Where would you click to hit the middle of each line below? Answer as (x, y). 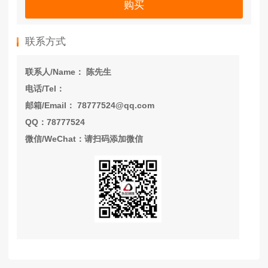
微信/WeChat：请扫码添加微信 (84, 139)
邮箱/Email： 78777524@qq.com (90, 106)
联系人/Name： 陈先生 (68, 72)
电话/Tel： (45, 89)
